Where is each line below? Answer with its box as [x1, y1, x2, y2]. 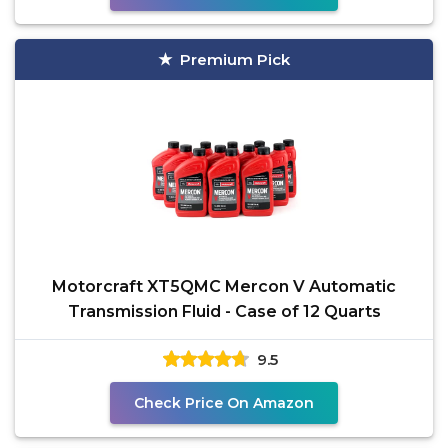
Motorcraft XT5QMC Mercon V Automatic [52, 277, 396, 296]
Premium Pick [180, 50, 290, 69]
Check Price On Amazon [134, 394, 314, 412]
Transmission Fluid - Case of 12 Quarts [67, 302, 381, 321]
